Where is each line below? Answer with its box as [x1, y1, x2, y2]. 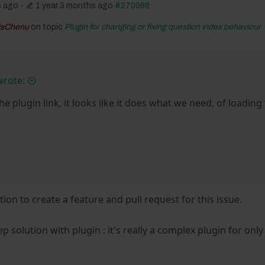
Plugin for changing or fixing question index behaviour [64, 22, 261, 31]
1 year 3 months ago [35, 1, 114, 10]
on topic [29, 22, 65, 31]
